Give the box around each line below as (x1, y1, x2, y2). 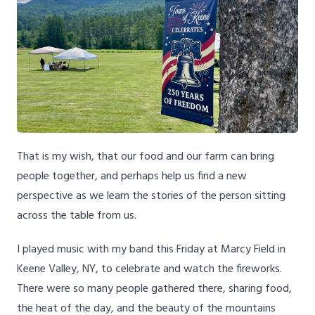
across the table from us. (17, 207, 136, 226)
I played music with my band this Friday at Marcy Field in (17, 240, 285, 259)
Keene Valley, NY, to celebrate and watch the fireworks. (17, 260, 282, 279)
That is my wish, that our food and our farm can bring (17, 148, 274, 167)
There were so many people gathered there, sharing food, (17, 280, 292, 299)
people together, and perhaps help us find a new (17, 167, 247, 186)
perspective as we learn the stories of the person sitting (17, 187, 285, 206)
